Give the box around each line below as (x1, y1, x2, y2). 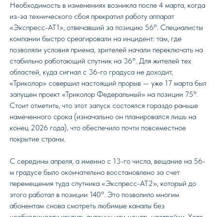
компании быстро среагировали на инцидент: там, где (10, 34, 182, 43)
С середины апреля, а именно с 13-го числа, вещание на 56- (10, 156, 205, 166)
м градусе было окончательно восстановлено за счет (10, 168, 180, 177)
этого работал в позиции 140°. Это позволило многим (10, 190, 179, 199)
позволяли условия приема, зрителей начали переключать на (10, 45, 203, 54)
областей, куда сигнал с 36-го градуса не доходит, (10, 67, 173, 77)
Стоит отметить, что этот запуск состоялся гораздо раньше (10, 101, 198, 110)
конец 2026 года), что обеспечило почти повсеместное (10, 123, 186, 132)
